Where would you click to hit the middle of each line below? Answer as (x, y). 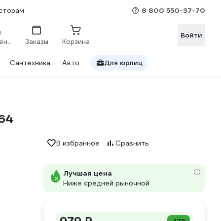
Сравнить (132, 143)
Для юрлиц (123, 63)
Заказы (37, 41)
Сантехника (30, 63)
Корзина (76, 41)
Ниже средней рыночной (106, 183)
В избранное (78, 143)
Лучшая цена (88, 173)
